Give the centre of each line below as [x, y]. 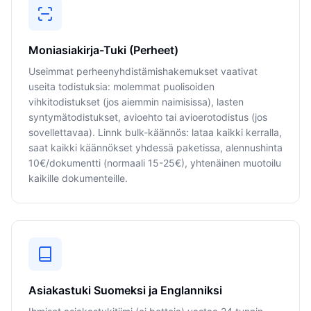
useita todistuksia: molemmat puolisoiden [121, 86]
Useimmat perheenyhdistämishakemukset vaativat [143, 71]
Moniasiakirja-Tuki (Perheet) [103, 50]
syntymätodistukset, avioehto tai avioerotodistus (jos [148, 117]
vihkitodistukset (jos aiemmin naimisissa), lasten [136, 102]
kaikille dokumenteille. [78, 178]
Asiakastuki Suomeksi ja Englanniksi [125, 290]
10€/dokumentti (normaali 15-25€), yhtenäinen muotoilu [155, 163]
